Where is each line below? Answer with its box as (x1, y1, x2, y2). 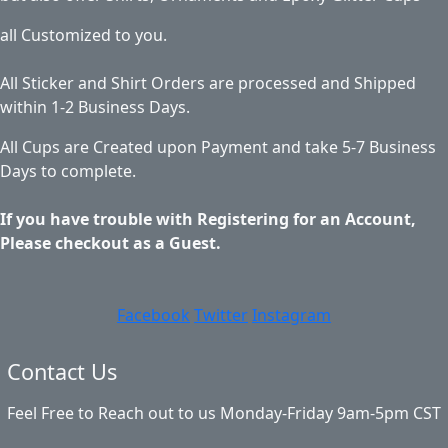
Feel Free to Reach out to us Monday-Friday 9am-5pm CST (7, 401, 441, 424)
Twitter (194, 303, 248, 326)
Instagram (252, 303, 331, 326)
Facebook (117, 303, 190, 326)
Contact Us (7, 356, 117, 386)
